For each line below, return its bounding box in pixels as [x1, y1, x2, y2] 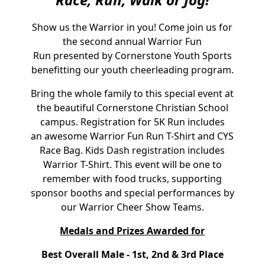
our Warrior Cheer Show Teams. [60, 201, 204, 214]
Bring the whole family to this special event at [31, 87, 234, 100]
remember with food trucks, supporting [43, 172, 222, 185]
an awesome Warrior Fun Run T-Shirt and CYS [31, 130, 234, 143]
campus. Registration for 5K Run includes [40, 115, 225, 128]
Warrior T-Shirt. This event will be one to [43, 158, 222, 171]
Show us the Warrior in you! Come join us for [32, 21, 233, 34]
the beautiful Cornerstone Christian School [36, 101, 228, 114]
